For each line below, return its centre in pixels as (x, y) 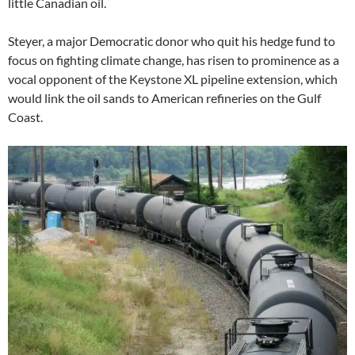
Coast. (25, 116)
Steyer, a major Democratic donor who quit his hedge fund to (172, 40)
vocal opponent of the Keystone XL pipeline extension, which (173, 78)
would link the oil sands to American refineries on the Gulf (164, 97)
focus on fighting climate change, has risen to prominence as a (174, 59)
